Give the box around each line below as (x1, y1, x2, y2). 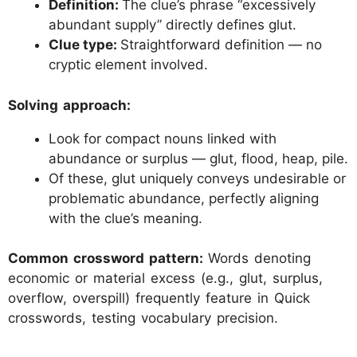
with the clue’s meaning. (49, 210, 202, 226)
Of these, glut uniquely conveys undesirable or (49, 170, 346, 186)
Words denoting (208, 250, 311, 266)
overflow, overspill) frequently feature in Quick (8, 290, 310, 306)
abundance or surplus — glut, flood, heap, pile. (49, 150, 348, 167)
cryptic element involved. (49, 57, 208, 73)
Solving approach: (8, 96, 131, 113)
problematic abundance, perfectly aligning (49, 190, 319, 206)
